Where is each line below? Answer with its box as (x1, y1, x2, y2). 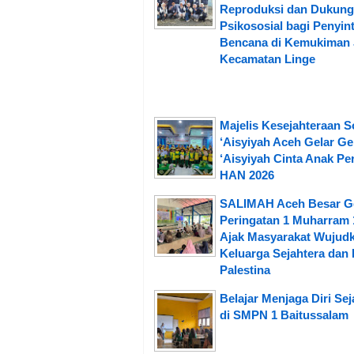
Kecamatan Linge (220, 51, 315, 66)
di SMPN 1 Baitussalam (220, 307, 348, 322)
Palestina (220, 262, 270, 277)
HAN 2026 (220, 168, 274, 182)
